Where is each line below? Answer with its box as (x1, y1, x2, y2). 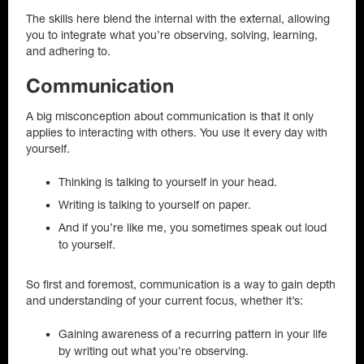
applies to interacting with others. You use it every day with (26, 126, 327, 139)
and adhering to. (26, 45, 110, 58)
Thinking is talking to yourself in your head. (58, 175, 277, 188)
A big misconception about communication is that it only (26, 110, 314, 123)
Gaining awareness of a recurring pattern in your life (58, 327, 327, 340)
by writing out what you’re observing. (58, 344, 249, 357)
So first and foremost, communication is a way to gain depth (26, 278, 336, 291)
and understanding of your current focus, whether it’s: (26, 294, 303, 307)
